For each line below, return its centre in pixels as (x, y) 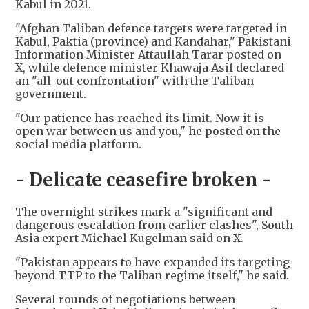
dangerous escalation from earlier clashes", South (154, 225)
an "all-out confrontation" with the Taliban (134, 81)
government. (51, 94)
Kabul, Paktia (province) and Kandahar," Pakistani (153, 42)
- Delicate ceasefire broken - (143, 180)
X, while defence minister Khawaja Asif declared (150, 68)
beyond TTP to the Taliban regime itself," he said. (152, 276)
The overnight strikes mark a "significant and (144, 212)
